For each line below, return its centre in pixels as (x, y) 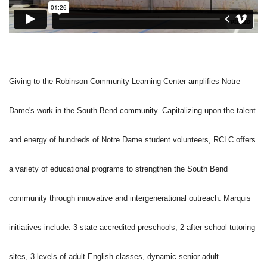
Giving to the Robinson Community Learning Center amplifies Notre (125, 82)
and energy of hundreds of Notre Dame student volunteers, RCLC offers (132, 140)
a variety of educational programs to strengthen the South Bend (118, 169)
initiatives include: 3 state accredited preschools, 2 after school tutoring (132, 228)
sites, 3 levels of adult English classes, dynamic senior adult (114, 257)
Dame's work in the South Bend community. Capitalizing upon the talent (132, 111)
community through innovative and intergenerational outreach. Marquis (130, 198)
